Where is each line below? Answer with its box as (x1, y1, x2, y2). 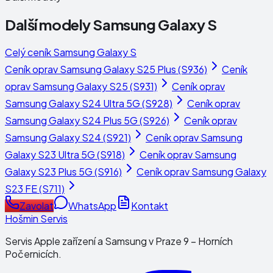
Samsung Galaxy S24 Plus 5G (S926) (5, 113, 169, 127)
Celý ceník (5, 45, 53, 58)
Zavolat (19, 199, 54, 212)
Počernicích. (5, 247, 62, 260)
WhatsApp (68, 199, 116, 212)
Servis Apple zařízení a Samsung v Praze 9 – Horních (5, 234, 233, 247)
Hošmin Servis (5, 211, 68, 225)
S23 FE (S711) (5, 182, 65, 195)
